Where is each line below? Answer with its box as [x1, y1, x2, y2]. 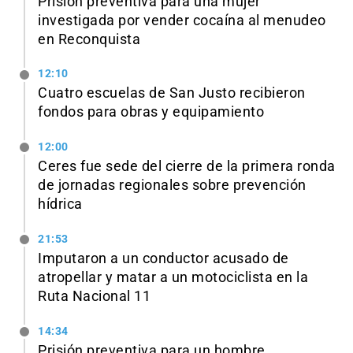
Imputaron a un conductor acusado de [38, 250, 289, 266]
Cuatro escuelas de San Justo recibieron [38, 85, 306, 102]
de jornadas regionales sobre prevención [38, 177, 307, 194]
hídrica [38, 196, 83, 213]
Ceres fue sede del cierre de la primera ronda [38, 158, 336, 175]
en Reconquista [38, 31, 140, 47]
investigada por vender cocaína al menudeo [38, 12, 326, 28]
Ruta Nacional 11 [38, 288, 150, 304]
